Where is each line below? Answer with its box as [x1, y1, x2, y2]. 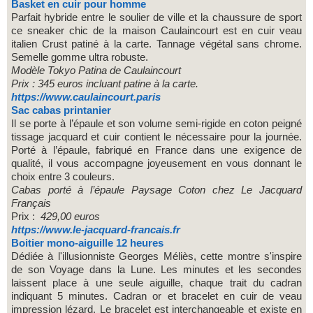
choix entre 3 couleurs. [11, 170, 115, 182]
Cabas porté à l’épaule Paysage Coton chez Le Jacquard [11, 183, 302, 196]
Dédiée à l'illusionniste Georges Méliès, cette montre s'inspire [11, 249, 302, 262]
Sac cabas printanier [11, 103, 111, 116]
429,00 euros [38, 210, 100, 222]
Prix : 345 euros [11, 77, 86, 89]
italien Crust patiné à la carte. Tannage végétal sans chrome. [11, 37, 302, 50]
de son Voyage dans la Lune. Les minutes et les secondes [11, 263, 302, 275]
